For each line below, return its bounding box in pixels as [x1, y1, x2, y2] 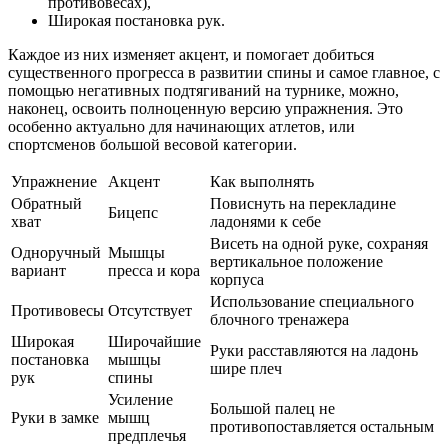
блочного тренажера [210, 310, 349, 328]
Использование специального [210, 292, 414, 310]
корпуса [210, 270, 264, 288]
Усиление [108, 390, 173, 408]
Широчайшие [108, 332, 201, 350]
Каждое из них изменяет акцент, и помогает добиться [8, 45, 374, 63]
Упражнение [11, 172, 97, 190]
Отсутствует [108, 301, 192, 319]
